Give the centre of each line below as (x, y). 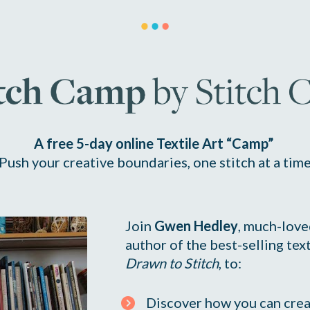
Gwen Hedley (197, 226)
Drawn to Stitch (172, 263)
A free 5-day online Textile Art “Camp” (155, 143)
